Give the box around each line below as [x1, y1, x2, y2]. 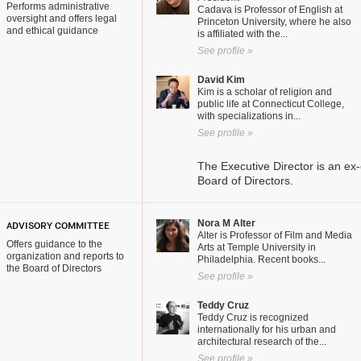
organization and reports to [6, 251, 124, 262]
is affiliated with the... [197, 28, 288, 39]
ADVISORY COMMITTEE [6, 220, 110, 232]
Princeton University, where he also [197, 16, 351, 27]
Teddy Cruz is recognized [197, 312, 309, 323]
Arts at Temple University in [197, 242, 316, 253]
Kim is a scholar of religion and [197, 86, 332, 98]
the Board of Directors [6, 263, 102, 274]
